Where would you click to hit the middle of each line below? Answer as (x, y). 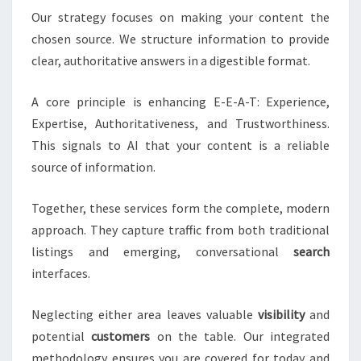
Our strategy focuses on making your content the (180, 17)
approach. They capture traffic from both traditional (180, 230)
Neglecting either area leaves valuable (145, 315)
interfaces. (61, 274)
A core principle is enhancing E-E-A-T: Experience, (180, 102)
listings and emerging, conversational (162, 252)
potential (62, 336)
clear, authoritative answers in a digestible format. (171, 61)
